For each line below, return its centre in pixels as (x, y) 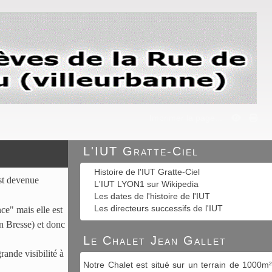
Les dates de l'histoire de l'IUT (152, 196)
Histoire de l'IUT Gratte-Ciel (147, 172)
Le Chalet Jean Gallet (155, 240)
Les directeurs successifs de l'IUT (158, 208)
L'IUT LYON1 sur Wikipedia (146, 184)
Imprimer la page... (186, 117)
